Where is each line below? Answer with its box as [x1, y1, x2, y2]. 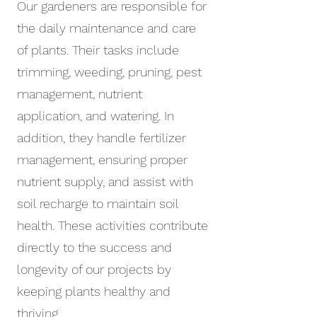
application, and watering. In [17, 108, 174, 123]
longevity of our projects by [17, 262, 171, 277]
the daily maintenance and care [17, 21, 196, 35]
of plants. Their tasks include [17, 42, 179, 57]
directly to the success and [17, 240, 172, 255]
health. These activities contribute [17, 218, 208, 233]
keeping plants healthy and [17, 284, 171, 299]
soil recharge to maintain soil [17, 196, 178, 211]
